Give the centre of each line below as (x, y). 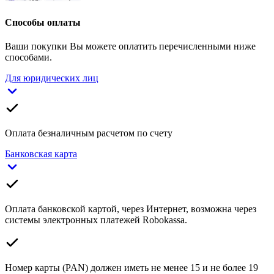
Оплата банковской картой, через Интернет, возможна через (131, 209)
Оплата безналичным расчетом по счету (89, 133)
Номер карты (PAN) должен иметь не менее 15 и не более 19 (131, 267)
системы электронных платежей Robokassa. (96, 220)
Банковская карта (41, 154)
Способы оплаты (43, 22)
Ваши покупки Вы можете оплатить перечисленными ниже (130, 46)
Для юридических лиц (52, 78)
